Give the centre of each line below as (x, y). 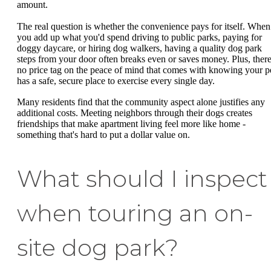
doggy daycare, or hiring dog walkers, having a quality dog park (139, 48)
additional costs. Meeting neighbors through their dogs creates (135, 113)
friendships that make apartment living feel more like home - (131, 124)
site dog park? (98, 248)
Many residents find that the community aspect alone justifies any (141, 102)
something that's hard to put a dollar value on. (103, 135)
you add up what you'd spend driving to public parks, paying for (139, 37)
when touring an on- (135, 214)
